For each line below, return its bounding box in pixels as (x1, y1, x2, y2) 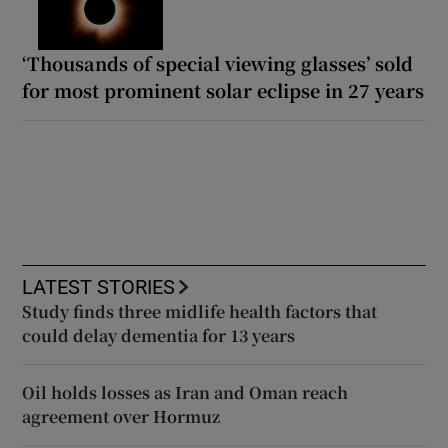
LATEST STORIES (22, 276, 176, 297)
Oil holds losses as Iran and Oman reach (22, 380, 349, 404)
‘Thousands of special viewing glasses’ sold (22, 49, 414, 76)
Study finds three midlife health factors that (22, 299, 378, 323)
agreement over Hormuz (22, 404, 221, 428)
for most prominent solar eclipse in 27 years (22, 76, 425, 103)
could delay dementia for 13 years (22, 323, 296, 347)
